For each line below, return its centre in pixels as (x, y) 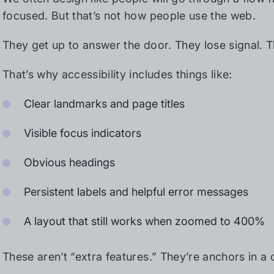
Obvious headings (69, 162)
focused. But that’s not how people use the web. (129, 16)
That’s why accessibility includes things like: (117, 74)
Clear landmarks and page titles (104, 104)
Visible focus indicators (83, 133)
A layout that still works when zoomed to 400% (144, 221)
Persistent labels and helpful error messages (136, 192)
